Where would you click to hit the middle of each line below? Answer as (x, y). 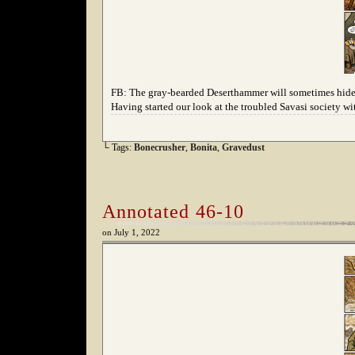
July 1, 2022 (137, 233)
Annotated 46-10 (173, 212)
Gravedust (243, 147)
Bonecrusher (160, 147)
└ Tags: (118, 147)
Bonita (204, 147)
